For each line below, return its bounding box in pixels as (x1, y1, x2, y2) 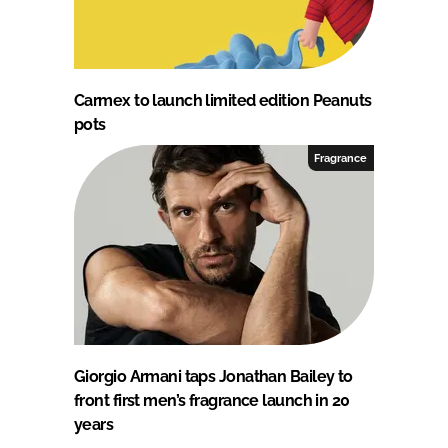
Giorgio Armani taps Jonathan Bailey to (74, 366, 353, 386)
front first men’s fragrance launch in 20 (74, 390, 350, 410)
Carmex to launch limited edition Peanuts (74, 90, 372, 110)
